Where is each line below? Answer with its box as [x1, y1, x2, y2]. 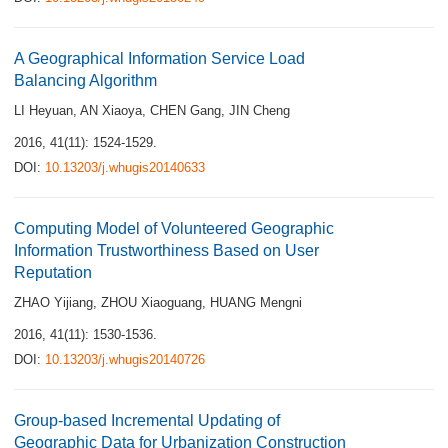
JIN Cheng [229, 103, 290, 118]
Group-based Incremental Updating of [14, 412, 280, 429]
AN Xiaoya [80, 103, 142, 118]
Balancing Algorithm [14, 72, 157, 89]
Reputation [14, 264, 92, 281]
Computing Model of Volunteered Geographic [14, 220, 334, 237]
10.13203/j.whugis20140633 [45, 160, 205, 175]
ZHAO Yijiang [14, 295, 93, 310]
